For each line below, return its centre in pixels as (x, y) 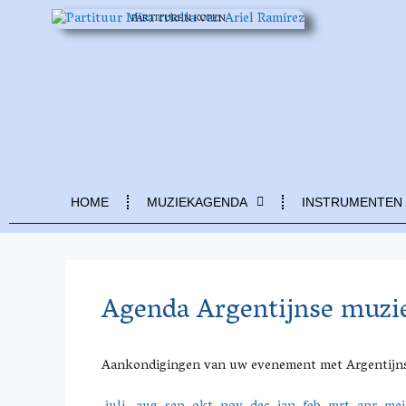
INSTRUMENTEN (352, 202)
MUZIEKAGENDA (197, 202)
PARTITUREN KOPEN (178, 19)
